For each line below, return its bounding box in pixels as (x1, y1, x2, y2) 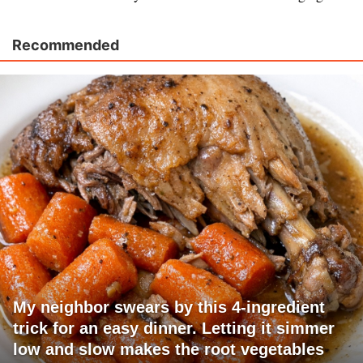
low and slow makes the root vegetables (13, 340, 324, 359)
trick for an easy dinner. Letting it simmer (13, 319, 335, 338)
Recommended (12, 36, 119, 54)
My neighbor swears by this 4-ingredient (13, 298, 325, 317)
